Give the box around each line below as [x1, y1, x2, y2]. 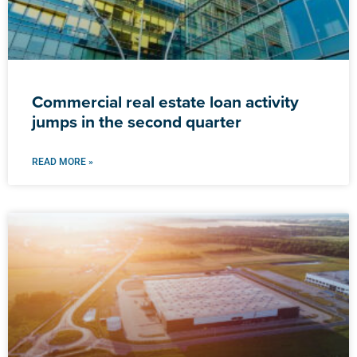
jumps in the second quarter [32, 109, 241, 135]
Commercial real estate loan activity [32, 89, 299, 115]
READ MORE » [32, 156, 93, 168]
